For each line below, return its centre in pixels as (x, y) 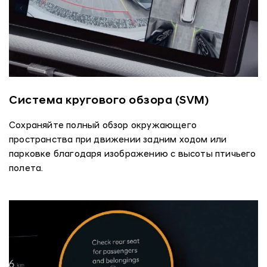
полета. (26, 169)
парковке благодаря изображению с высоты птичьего (133, 155)
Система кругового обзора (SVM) (109, 101)
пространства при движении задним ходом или (118, 141)
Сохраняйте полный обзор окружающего (103, 126)
